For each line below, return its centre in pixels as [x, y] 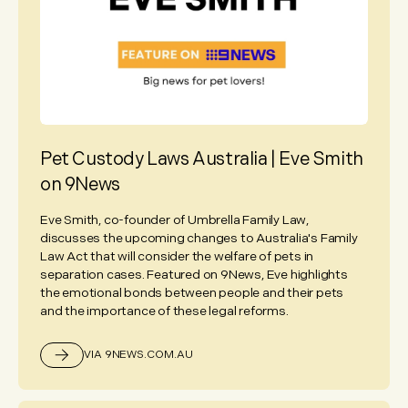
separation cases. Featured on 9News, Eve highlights [194, 275]
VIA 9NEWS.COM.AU [138, 355]
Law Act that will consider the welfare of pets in [177, 257]
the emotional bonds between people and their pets [192, 293]
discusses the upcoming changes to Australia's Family [199, 239]
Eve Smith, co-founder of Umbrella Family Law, [174, 220]
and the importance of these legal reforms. [164, 311]
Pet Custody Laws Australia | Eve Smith [202, 160]
